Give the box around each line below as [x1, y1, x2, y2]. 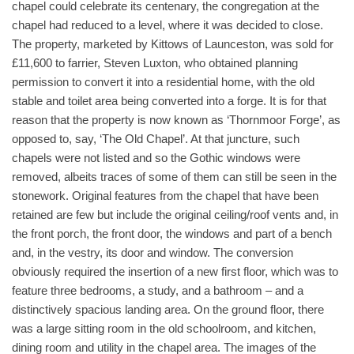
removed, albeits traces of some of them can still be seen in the [12, 170, 337, 183]
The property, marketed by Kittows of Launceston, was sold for [12, 37, 333, 51]
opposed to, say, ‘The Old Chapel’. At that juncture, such [12, 132, 299, 145]
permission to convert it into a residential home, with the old [12, 75, 314, 88]
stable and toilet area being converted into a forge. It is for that [12, 94, 326, 107]
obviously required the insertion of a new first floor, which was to [12, 265, 338, 278]
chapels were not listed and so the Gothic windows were [12, 151, 300, 164]
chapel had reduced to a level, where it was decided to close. [12, 18, 323, 32]
